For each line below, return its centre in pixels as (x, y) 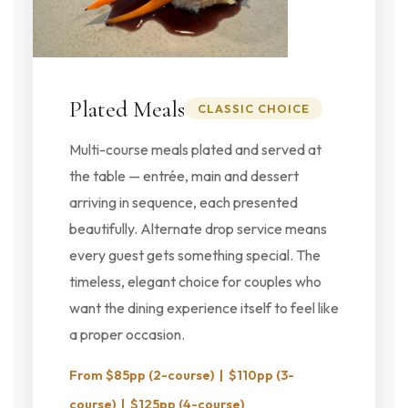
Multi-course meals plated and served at (195, 149)
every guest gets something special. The (194, 255)
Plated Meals (127, 108)
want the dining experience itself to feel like (204, 308)
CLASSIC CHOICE (253, 108)
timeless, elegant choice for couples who (195, 281)
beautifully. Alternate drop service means (198, 229)
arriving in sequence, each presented (183, 202)
